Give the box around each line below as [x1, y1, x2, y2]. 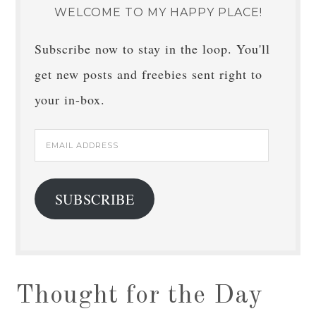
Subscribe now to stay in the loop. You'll [35, 40, 271, 57]
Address [34, 158, 80, 175]
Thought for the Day [16, 284, 264, 309]
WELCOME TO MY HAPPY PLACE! [54, 6, 262, 19]
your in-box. [35, 91, 106, 108]
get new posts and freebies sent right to [35, 66, 263, 83]
